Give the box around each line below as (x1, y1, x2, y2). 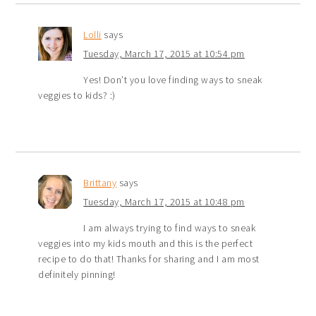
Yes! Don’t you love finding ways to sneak (83, 73, 262, 87)
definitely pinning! (38, 268, 116, 281)
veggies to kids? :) (38, 89, 116, 102)
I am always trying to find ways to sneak (83, 221, 256, 235)
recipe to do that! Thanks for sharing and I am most (38, 253, 260, 266)
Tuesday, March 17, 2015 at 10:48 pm (83, 195, 245, 209)
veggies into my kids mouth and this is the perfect (38, 237, 253, 250)
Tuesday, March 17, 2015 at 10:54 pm (83, 47, 245, 61)
